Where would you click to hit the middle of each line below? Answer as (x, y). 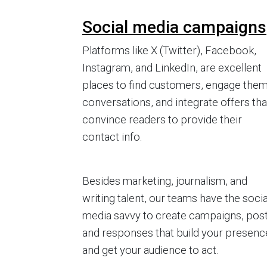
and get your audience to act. (150, 250)
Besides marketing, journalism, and (165, 181)
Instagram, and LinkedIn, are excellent (172, 68)
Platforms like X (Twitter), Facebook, (169, 51)
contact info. (112, 137)
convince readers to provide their (162, 120)
